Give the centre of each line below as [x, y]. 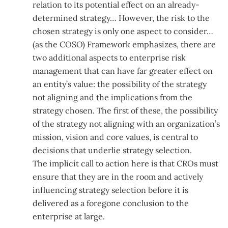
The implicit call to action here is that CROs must [126, 163]
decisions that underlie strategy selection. [112, 150]
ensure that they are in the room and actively [118, 176]
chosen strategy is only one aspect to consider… [123, 31]
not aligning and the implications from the [113, 97]
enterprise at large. [69, 216]
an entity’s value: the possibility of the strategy [120, 84]
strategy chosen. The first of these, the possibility [125, 110]
